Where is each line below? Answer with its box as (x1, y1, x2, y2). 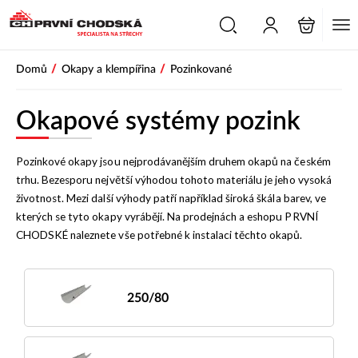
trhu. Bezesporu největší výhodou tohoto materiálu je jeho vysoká (16, 173, 332, 186)
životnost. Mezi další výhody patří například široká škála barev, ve (16, 192, 326, 205)
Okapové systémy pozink (16, 109, 300, 134)
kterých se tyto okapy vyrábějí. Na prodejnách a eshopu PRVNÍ (16, 210, 318, 223)
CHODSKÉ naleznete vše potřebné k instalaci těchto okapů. (16, 229, 303, 241)
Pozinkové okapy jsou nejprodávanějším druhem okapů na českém (16, 155, 331, 168)
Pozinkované (169, 63, 232, 75)
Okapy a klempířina (61, 63, 156, 75)
